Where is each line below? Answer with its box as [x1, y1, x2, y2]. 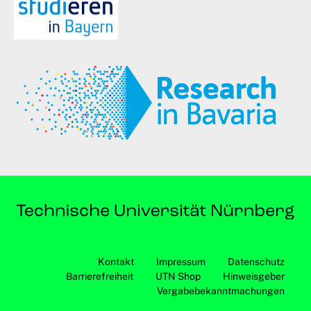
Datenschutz [228, 256, 285, 268]
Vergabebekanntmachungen [157, 285, 285, 297]
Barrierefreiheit [66, 271, 134, 283]
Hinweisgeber [223, 271, 285, 283]
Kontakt [98, 256, 135, 268]
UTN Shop [155, 271, 201, 283]
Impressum [156, 256, 206, 268]
